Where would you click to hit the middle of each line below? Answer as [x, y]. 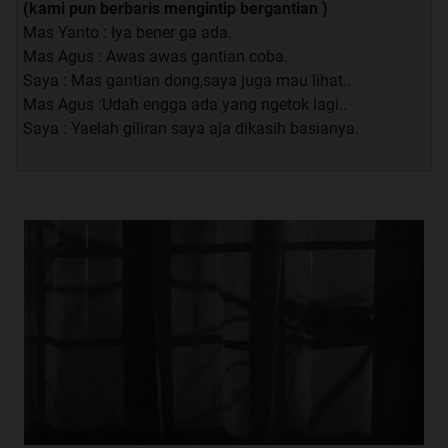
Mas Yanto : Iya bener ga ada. [127, 32]
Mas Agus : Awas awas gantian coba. [155, 56]
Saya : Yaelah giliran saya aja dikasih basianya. [191, 128]
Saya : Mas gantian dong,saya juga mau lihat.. [187, 80]
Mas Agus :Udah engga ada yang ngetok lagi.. [185, 104]
